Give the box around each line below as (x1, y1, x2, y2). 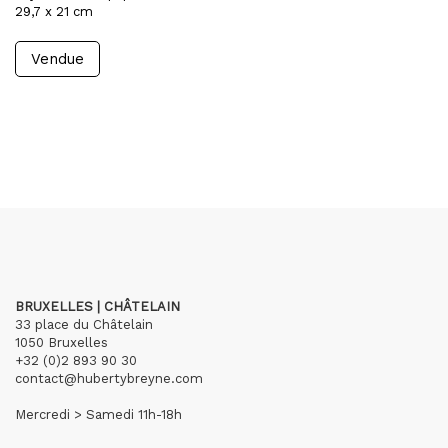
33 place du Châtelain (15, 317, 153, 332)
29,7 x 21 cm (15, 4, 93, 19)
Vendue (31, 50, 84, 68)
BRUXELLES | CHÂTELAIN (15, 299, 180, 314)
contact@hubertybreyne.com (15, 371, 203, 386)
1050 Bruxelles (15, 335, 108, 350)
